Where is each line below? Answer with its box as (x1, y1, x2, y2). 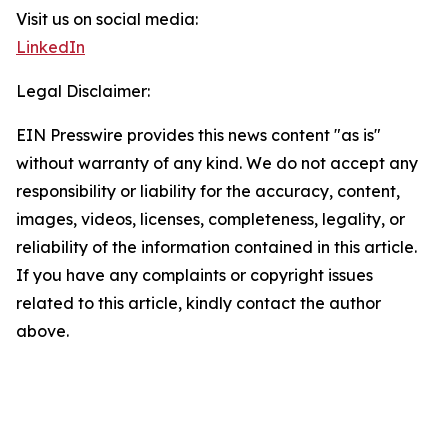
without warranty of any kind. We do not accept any (16, 153, 418, 173)
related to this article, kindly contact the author (16, 293, 381, 313)
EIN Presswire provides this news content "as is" (16, 125, 381, 145)
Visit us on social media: (16, 9, 198, 29)
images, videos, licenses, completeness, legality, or (16, 209, 405, 229)
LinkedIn (16, 37, 85, 57)
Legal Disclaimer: (16, 81, 150, 101)
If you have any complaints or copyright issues (16, 265, 373, 285)
